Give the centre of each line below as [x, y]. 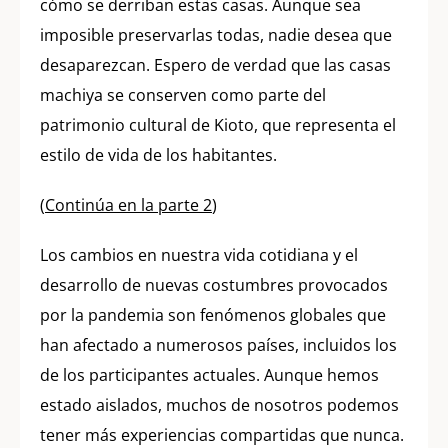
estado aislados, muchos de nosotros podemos [219, 404]
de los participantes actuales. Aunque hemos [209, 374]
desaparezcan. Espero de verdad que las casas [215, 64]
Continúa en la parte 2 [128, 204]
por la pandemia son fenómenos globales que [213, 314]
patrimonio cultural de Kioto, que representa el [218, 124]
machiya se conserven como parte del [183, 94]
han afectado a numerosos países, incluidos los [218, 344]
